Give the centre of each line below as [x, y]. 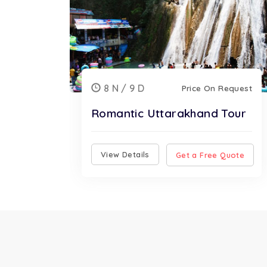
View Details [125, 154]
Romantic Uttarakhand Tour [169, 113]
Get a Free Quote [210, 155]
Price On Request [217, 88]
